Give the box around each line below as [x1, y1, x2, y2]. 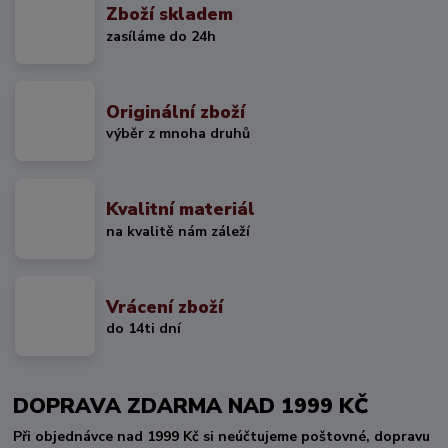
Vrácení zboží [106, 294, 224, 319]
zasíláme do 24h [106, 26, 217, 46]
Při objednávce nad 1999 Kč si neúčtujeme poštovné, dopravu [13, 426, 431, 446]
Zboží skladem [106, 2, 234, 27]
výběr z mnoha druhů [106, 124, 251, 144]
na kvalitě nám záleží [106, 221, 251, 241]
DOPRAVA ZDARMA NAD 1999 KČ [13, 391, 399, 420]
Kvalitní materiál [106, 197, 256, 222]
